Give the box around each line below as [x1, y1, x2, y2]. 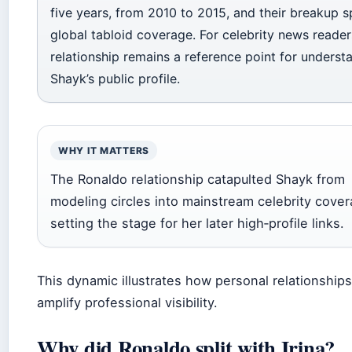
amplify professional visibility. [37, 294, 218, 310]
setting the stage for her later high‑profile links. [50, 214, 344, 231]
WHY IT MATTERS [58, 144, 150, 156]
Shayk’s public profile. [50, 70, 180, 86]
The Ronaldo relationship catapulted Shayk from [50, 170, 345, 187]
